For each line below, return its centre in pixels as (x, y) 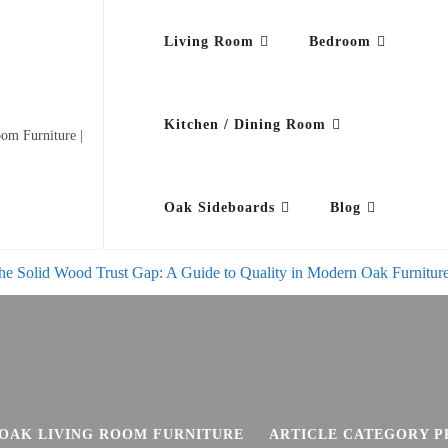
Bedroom (339, 41)
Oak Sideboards (219, 207)
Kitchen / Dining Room (244, 124)
